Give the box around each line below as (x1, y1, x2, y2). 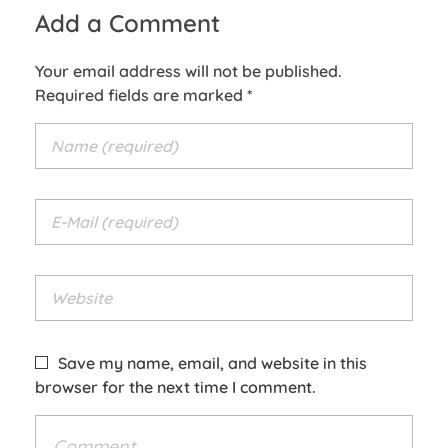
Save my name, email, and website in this (58, 352, 367, 373)
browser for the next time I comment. (35, 376, 316, 397)
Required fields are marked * (35, 84, 253, 105)
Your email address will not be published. (35, 60, 342, 81)
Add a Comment (35, 7, 220, 38)
